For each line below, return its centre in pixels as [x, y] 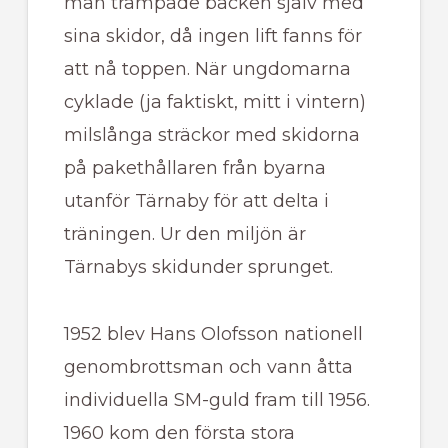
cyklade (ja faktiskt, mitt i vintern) [214, 102]
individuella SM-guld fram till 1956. [216, 400]
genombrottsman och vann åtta [208, 367]
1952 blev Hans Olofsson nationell [213, 334]
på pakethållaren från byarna [194, 168]
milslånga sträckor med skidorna [211, 135]
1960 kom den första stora [179, 433]
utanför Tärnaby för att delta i [196, 201]
